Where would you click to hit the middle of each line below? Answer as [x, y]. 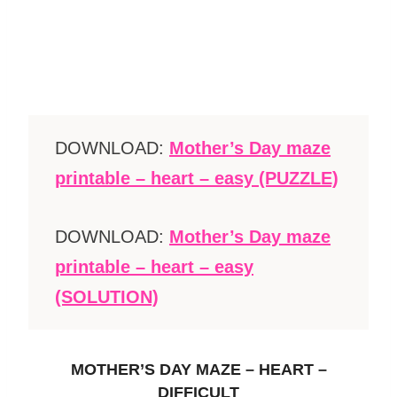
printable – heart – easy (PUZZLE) [197, 179]
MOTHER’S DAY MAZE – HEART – [198, 370]
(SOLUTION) [107, 297]
